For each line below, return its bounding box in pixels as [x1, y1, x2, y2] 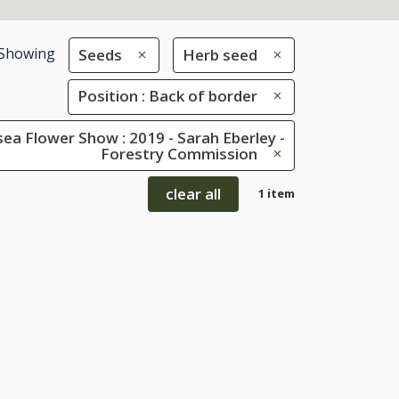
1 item [258, 185, 295, 202]
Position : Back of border [77, 85, 257, 107]
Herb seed [183, 44, 257, 65]
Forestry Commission [101, 142, 257, 164]
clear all [166, 183, 221, 205]
